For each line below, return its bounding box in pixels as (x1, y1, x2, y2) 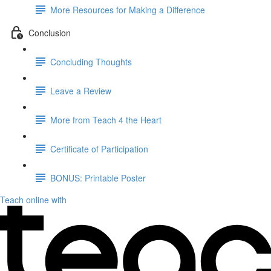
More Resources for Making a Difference (50, 3, 205, 16)
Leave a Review (50, 84, 111, 97)
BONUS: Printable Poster (50, 171, 146, 184)
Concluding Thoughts (50, 55, 132, 68)
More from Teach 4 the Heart (50, 113, 162, 126)
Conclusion (28, 26, 71, 39)
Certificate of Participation (50, 142, 148, 155)
